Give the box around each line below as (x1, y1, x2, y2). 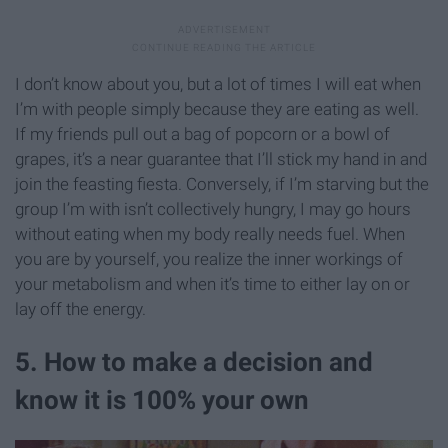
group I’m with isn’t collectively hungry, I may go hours (15, 199, 411, 220)
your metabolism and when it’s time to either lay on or (15, 274, 410, 295)
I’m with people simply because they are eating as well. (15, 99, 419, 120)
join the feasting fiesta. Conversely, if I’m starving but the (15, 174, 429, 195)
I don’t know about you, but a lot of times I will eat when (15, 74, 421, 95)
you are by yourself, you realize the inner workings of (15, 249, 403, 270)
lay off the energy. (15, 299, 146, 320)
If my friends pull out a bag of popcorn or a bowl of (15, 124, 390, 145)
